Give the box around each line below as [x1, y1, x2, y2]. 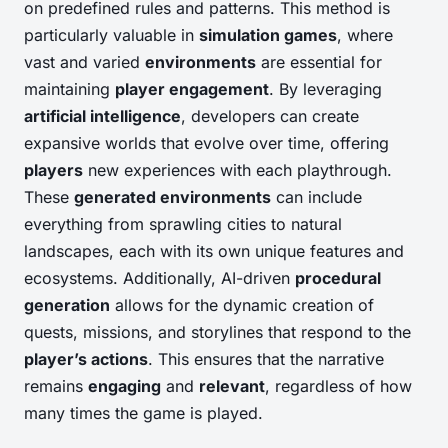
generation [24, 295, 110, 316]
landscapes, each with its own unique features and [24, 241, 404, 262]
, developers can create [181, 106, 359, 127]
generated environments [74, 187, 271, 208]
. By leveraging [269, 79, 382, 100]
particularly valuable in [24, 25, 199, 46]
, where [337, 25, 393, 46]
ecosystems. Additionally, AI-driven [24, 268, 295, 289]
